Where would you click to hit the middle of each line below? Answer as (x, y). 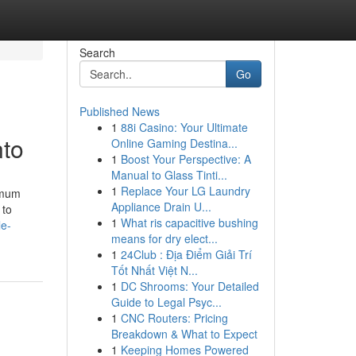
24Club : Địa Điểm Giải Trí (186, 254)
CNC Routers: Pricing (174, 318)
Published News (119, 111)
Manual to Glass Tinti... (169, 175)
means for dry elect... (164, 238)
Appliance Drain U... (161, 207)
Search (97, 52)
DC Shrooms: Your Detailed (190, 286)
